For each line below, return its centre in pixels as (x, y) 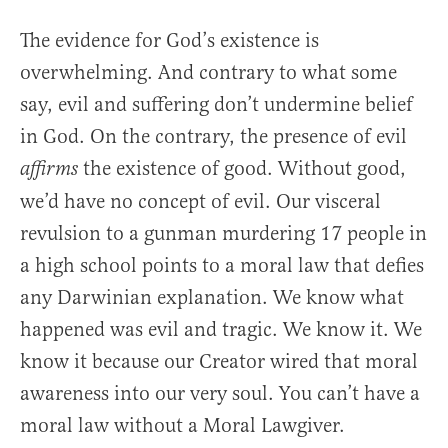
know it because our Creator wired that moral (219, 362)
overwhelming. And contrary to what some (208, 73)
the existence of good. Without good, (242, 169)
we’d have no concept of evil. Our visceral (200, 202)
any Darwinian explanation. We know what (212, 298)
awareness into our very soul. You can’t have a (220, 394)
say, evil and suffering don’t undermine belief (216, 105)
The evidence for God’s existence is (169, 41)
